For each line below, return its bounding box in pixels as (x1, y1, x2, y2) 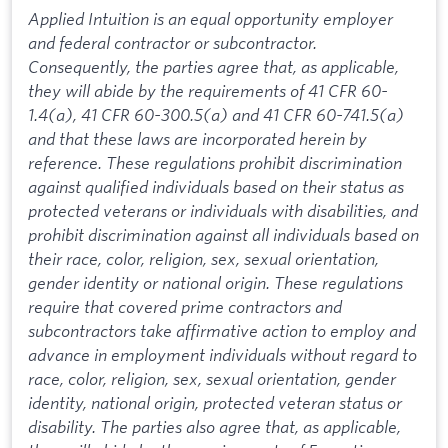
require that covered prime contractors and (28, 296, 342, 318)
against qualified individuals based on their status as (28, 176, 404, 198)
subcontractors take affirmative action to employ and (28, 320, 416, 342)
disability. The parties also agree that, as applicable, (28, 416, 401, 438)
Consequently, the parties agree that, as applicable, (28, 56, 399, 78)
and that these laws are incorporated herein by (28, 128, 367, 150)
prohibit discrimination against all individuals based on (28, 224, 419, 246)
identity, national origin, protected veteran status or (28, 392, 402, 414)
